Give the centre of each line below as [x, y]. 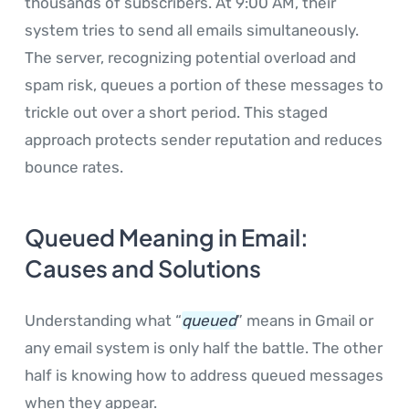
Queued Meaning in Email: [167, 237]
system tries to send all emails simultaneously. [192, 30]
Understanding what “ [103, 320]
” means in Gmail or [305, 320]
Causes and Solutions [143, 268]
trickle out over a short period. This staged [176, 112]
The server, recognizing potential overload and [190, 57]
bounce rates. [74, 167]
